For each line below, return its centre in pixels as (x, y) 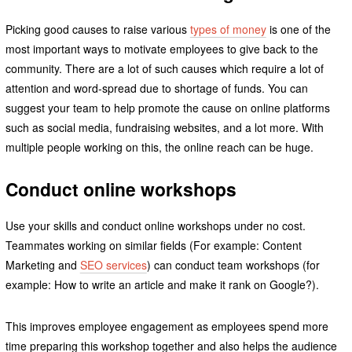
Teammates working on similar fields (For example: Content (153, 246)
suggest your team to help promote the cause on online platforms (167, 107)
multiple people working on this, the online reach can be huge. (159, 147)
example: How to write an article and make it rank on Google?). (163, 285)
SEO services (113, 265)
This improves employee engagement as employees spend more (167, 326)
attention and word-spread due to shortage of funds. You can (156, 88)
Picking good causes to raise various (97, 29)
